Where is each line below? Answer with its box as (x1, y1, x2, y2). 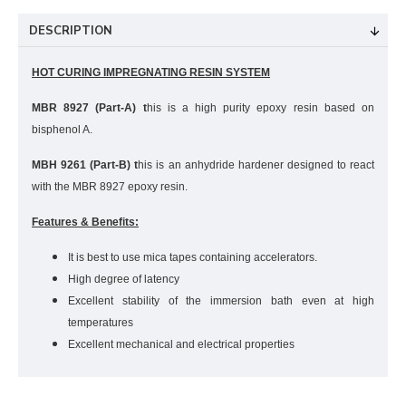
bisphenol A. (32, 123, 92, 136)
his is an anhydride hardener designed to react (138, 159, 375, 171)
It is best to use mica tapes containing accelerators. (68, 251, 317, 264)
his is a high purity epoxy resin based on (146, 101, 375, 114)
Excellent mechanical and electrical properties (68, 338, 295, 351)
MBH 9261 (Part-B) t (32, 159, 139, 171)
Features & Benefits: (32, 216, 139, 228)
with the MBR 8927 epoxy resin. (32, 180, 188, 193)
